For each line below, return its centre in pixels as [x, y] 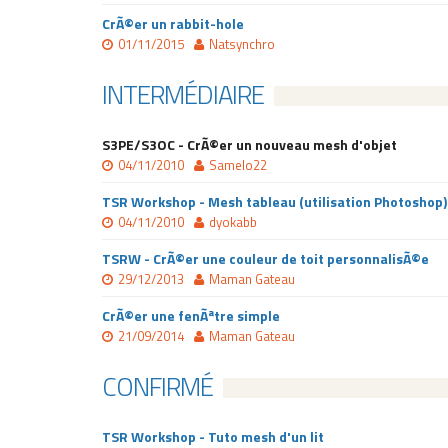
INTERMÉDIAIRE [183, 94]
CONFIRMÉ [157, 386]
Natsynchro [242, 44]
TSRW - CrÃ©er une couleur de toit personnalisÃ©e [265, 258]
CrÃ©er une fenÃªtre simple [191, 315]
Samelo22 [238, 165]
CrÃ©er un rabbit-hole [173, 23]
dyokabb [233, 222]
